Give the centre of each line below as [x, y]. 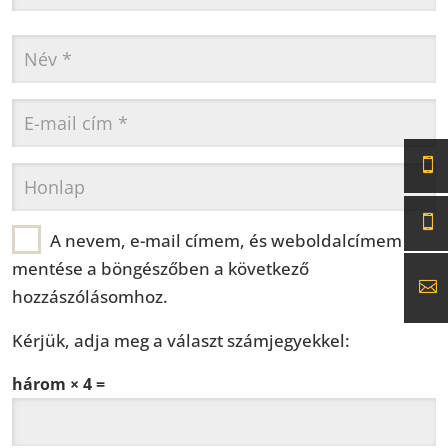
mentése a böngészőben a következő [160, 268]
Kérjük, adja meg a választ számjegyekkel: [181, 340]
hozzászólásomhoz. [90, 296]
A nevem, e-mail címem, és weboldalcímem [226, 240]
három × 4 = [58, 384]
